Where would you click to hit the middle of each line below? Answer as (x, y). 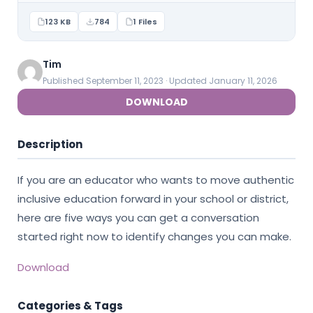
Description (50, 145)
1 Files (146, 22)
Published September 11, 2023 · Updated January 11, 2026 (160, 81)
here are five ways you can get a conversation (139, 218)
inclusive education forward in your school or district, (153, 199)
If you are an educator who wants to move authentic (156, 180)
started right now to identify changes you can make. (155, 237)
